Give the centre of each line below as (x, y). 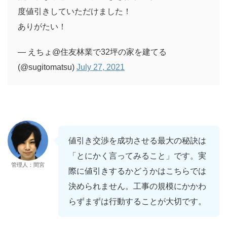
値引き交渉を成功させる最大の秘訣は (137, 141)
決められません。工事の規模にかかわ (137, 186)
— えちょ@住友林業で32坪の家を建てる (92, 52)
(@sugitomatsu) (47, 67)
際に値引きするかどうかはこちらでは (137, 171)
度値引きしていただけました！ (74, 12)
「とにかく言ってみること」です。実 (137, 156)
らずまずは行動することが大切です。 (137, 202)
